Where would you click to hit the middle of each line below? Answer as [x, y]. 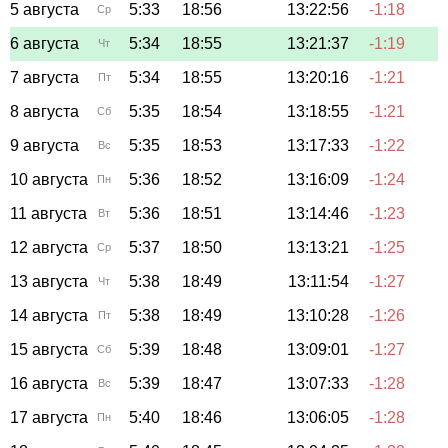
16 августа [49, 383]
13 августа [49, 281]
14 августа [49, 315]
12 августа [49, 247]
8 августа [44, 111]
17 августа [49, 417]
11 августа [48, 213]
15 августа [49, 349]
